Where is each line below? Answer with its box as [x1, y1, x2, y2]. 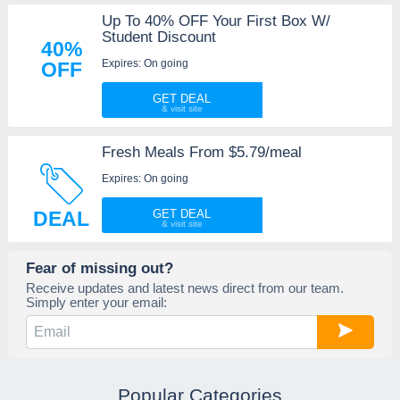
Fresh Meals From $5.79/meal [101, 144, 302, 162]
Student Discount [101, 29, 216, 46]
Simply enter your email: [25, 295, 167, 311]
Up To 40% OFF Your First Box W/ [101, 12, 330, 30]
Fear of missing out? [25, 259, 173, 278]
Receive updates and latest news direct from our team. [25, 280, 344, 296]
